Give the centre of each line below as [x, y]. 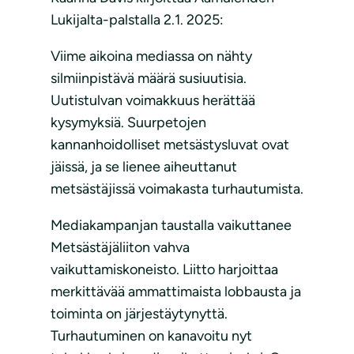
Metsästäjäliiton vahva [120, 248]
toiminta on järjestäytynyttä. [139, 314]
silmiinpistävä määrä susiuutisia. [149, 79]
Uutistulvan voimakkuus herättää [153, 101]
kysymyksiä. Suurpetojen [128, 123]
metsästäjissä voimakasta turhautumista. [177, 189]
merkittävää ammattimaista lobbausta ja [176, 292]
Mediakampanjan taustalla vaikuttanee [171, 226]
